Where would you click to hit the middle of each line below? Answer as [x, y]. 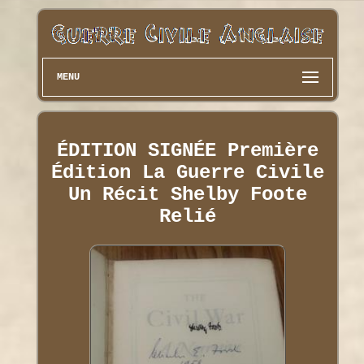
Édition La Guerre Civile [187, 172]
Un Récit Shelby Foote [187, 194]
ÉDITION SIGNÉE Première [187, 150]
